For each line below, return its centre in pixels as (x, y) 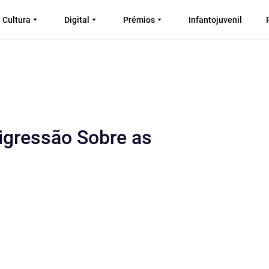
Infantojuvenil (215, 20)
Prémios (139, 20)
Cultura (17, 20)
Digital (77, 20)
